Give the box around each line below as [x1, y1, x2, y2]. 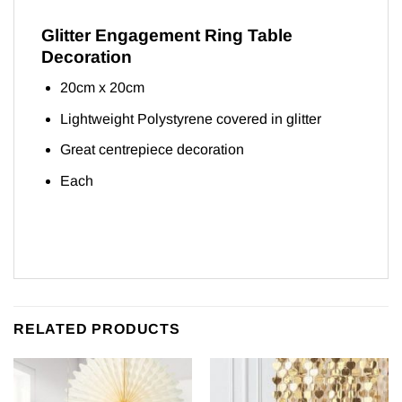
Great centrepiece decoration [59, 142, 244, 158]
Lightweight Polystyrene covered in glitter [59, 110, 321, 127]
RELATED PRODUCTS [13, 321, 180, 337]
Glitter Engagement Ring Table [41, 25, 293, 45]
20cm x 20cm [59, 80, 144, 96]
